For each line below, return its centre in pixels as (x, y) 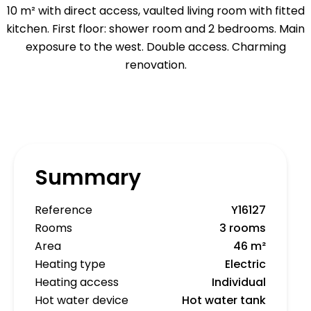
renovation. (155, 65)
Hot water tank (224, 301)
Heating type (70, 264)
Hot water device (82, 301)
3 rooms (243, 228)
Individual (239, 283)
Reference (64, 210)
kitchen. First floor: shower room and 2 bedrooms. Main (155, 29)
